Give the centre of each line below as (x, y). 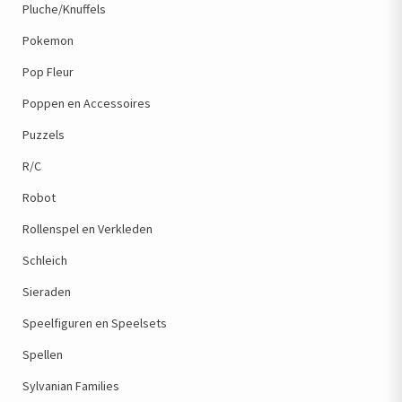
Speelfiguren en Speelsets (95, 323)
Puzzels (44, 135)
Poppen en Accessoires (87, 103)
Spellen (43, 354)
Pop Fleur (48, 72)
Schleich (45, 260)
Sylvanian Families (71, 386)
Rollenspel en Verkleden (87, 229)
